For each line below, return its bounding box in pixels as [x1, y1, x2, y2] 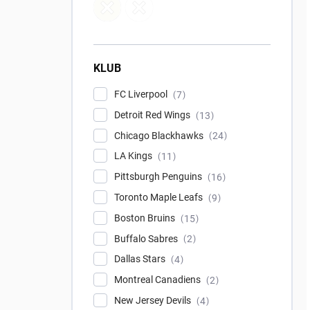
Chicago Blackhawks [114, 129, 206, 141]
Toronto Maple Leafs [114, 191, 205, 203]
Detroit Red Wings [114, 109, 192, 120]
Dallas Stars [114, 253, 167, 265]
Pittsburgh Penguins [114, 171, 204, 183]
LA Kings [114, 150, 154, 162]
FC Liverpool [114, 88, 170, 100]
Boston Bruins [114, 212, 177, 224]
